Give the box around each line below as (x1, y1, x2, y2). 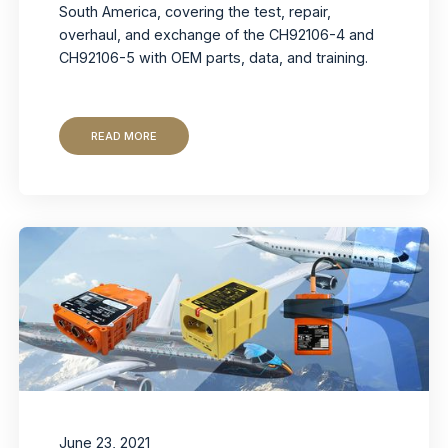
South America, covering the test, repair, (59, 2, 332, 20)
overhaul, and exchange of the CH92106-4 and (59, 25, 375, 43)
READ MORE (91, 128, 158, 143)
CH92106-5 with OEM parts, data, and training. (59, 48, 369, 66)
